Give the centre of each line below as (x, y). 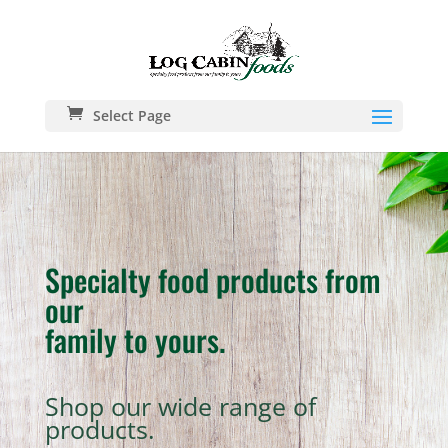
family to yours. (135, 339)
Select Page (131, 115)
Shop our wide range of (180, 406)
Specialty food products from (212, 279)
